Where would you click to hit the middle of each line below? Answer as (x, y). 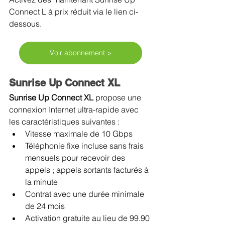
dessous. (26, 23)
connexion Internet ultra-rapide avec (75, 109)
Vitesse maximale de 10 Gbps (79, 133)
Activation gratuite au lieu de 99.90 (88, 218)
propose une (119, 97)
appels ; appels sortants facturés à (88, 170)
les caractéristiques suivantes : (64, 121)
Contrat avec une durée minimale (86, 194)
